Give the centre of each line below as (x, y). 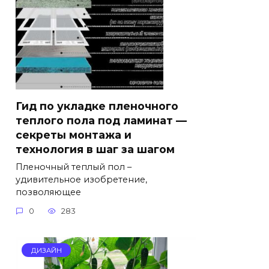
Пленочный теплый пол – (74, 167)
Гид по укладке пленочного (97, 106)
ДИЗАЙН (46, 250)
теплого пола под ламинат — (101, 120)
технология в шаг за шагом (95, 149)
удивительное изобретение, (81, 179)
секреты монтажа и (74, 134)
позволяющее (48, 192)
